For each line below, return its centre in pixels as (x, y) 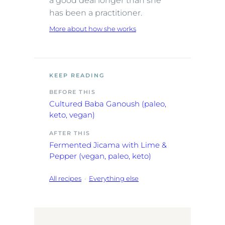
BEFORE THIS (73, 92)
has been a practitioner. (96, 13)
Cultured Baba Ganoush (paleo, (108, 104)
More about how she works (93, 29)
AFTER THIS (70, 134)
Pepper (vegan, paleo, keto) (100, 156)
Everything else (114, 179)
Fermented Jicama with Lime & (108, 145)
